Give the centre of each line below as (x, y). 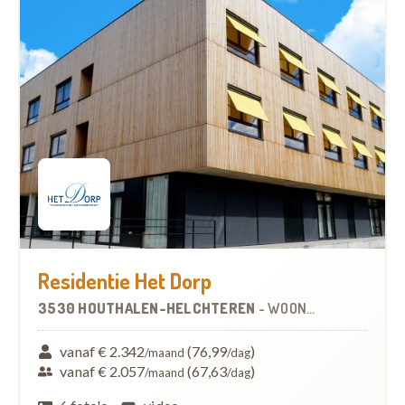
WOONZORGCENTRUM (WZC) (287, 308)
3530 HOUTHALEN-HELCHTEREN (148, 308)
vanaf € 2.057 (103, 371)
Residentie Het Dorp (125, 280)
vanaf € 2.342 (103, 351)
